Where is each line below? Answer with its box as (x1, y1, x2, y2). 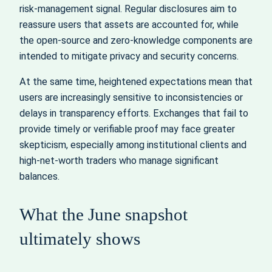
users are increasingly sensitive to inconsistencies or (19, 92, 243, 104)
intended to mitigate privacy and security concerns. (19, 50, 239, 62)
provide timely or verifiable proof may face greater (19, 123, 235, 135)
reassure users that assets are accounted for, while (19, 19, 239, 30)
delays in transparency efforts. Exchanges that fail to (19, 107, 248, 120)
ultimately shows (19, 229, 140, 249)
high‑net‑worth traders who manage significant (19, 155, 219, 167)
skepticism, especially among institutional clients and (19, 139, 246, 151)
